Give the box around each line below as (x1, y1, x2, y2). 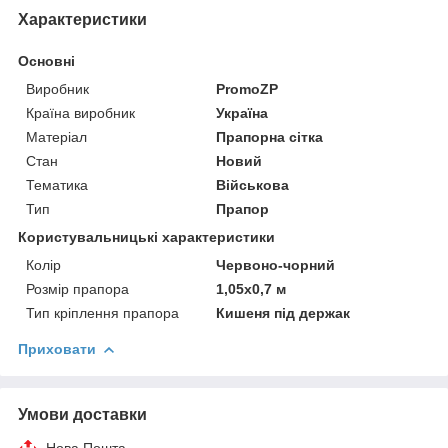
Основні (18, 52, 75, 69)
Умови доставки (18, 405, 147, 423)
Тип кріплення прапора (26, 304, 179, 321)
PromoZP (216, 80, 279, 97)
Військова (216, 176, 290, 193)
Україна (216, 104, 269, 121)
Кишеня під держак (216, 304, 351, 321)
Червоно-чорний (216, 256, 336, 273)
